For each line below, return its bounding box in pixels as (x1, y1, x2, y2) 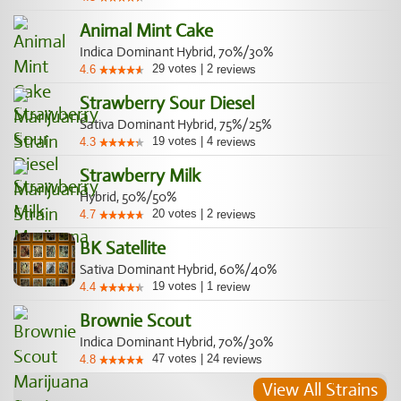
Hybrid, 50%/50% (80, 189, 176, 205)
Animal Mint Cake (80, 20, 213, 42)
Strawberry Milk (80, 165, 200, 187)
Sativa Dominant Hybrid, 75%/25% (80, 116, 271, 132)
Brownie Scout (80, 310, 191, 332)
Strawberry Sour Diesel (80, 92, 254, 115)
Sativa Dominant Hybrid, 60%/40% (80, 261, 277, 277)
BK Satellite (80, 237, 166, 260)
